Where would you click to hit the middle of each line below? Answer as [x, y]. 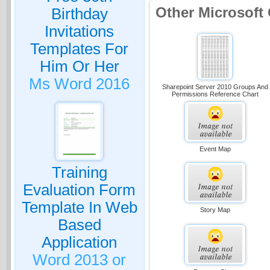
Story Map [215, 209]
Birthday [79, 14]
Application [80, 242]
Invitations [80, 31]
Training [79, 172]
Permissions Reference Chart [215, 94]
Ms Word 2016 [80, 84]
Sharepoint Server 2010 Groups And [215, 86]
